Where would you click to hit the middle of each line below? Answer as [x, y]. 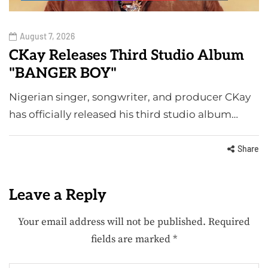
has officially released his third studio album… [124, 115]
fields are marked [132, 240]
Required [229, 222]
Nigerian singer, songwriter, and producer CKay [130, 97]
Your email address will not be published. [112, 222]
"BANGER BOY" [63, 74]
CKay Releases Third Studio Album [127, 56]
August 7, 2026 [47, 36]
